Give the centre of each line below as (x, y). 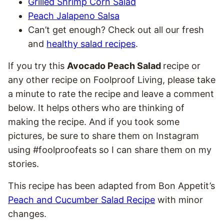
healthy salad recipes (91, 43)
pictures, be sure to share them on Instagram (103, 135)
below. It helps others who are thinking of (96, 107)
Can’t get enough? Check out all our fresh (116, 29)
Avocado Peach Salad (115, 65)
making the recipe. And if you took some (94, 121)
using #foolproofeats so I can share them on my (110, 149)
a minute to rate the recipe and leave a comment (111, 93)
